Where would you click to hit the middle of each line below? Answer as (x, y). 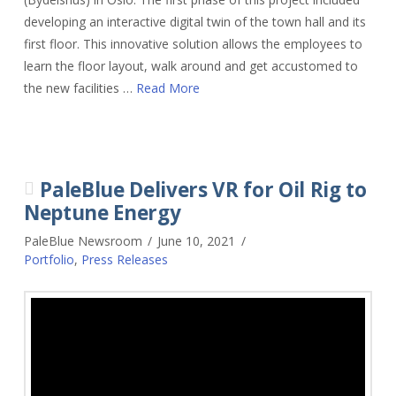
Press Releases (124, 259)
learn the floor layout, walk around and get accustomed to (190, 65)
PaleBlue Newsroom (83, 240)
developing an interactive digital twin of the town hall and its (194, 21)
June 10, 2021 (197, 240)
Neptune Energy (102, 212)
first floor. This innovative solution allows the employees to (193, 43)
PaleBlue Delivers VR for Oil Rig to (203, 189)
